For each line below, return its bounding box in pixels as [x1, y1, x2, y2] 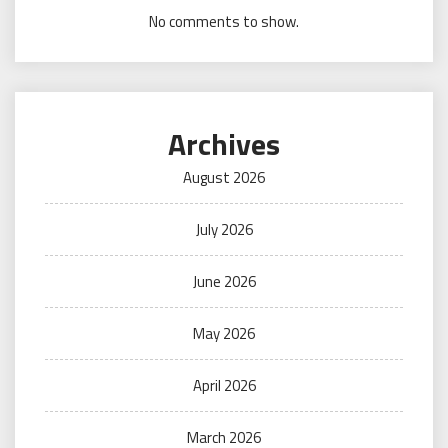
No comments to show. [149, 10, 299, 33]
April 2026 [192, 374, 256, 397]
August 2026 [183, 166, 265, 189]
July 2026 [195, 218, 253, 241]
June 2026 [192, 270, 256, 293]
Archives [168, 121, 280, 167]
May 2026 [193, 322, 255, 345]
